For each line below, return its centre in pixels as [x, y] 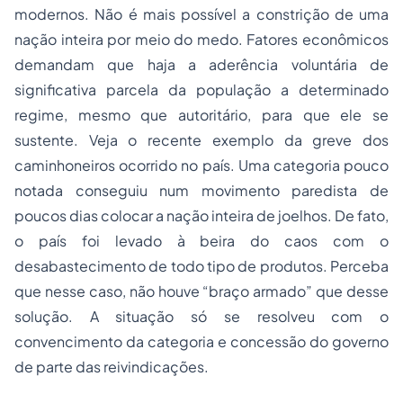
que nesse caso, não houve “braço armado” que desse [201, 291]
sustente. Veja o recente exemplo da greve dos [201, 140]
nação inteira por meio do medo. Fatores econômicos [201, 40]
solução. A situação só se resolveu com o [201, 317]
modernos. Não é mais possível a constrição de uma [201, 14]
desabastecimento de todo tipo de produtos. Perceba [201, 266]
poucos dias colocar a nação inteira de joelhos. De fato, [201, 216]
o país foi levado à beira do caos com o [201, 241]
